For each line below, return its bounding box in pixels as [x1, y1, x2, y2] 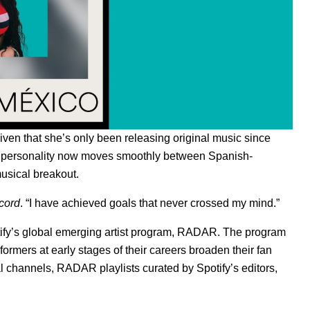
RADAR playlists [57, 262, 140, 274]
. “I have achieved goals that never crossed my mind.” [20, 197, 280, 209]
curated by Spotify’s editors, [140, 262, 277, 274]
